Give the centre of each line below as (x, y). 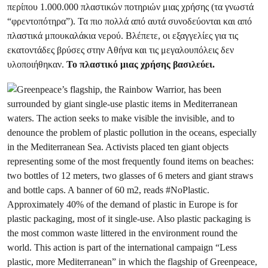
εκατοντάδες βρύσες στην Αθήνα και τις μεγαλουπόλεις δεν (121, 50)
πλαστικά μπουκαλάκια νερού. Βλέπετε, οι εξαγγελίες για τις (123, 36)
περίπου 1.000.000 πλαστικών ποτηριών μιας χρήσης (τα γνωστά (130, 7)
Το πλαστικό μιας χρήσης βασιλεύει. (141, 64)
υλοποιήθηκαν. (37, 64)
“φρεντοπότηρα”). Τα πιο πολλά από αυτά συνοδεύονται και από (130, 21)
